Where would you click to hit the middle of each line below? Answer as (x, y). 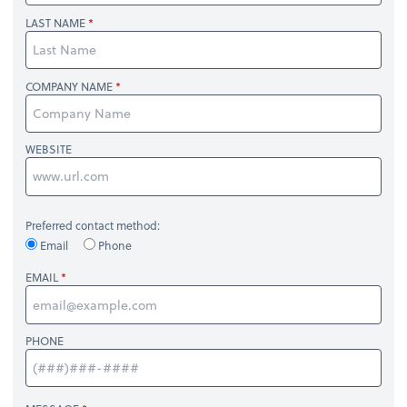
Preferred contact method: (93, 226)
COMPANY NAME (69, 86)
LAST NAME (56, 22)
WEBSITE (49, 149)
